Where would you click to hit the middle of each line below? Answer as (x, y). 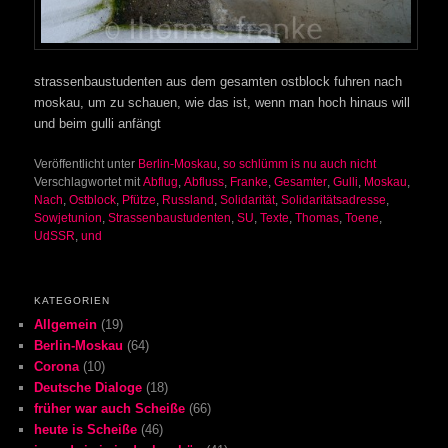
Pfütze (139, 200)
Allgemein (66, 324)
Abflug (161, 182)
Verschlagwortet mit (87, 182)
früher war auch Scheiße (110, 408)
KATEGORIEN (72, 300)
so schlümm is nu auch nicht (300, 164)
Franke (249, 182)
